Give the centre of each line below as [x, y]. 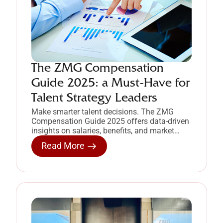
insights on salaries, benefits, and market [103, 131]
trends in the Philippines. [74, 140]
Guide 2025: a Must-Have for [111, 85]
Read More [63, 146]
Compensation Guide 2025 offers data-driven [110, 121]
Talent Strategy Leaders [94, 100]
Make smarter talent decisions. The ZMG [103, 112]
